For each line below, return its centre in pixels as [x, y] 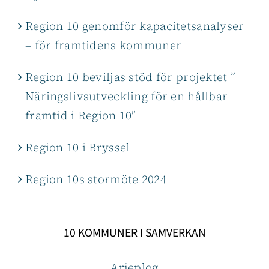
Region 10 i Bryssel [78, 147]
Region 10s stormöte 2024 [96, 179]
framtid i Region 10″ [84, 116]
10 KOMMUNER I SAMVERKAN [134, 233]
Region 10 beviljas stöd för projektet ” [131, 77]
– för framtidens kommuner [104, 45]
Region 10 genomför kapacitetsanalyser [135, 26]
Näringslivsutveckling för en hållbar [127, 96]
